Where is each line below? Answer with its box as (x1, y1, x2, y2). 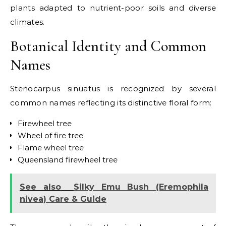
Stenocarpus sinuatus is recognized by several (10, 84, 216, 93)
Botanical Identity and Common (10, 37, 206, 55)
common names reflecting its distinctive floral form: (10, 98, 212, 107)
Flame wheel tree (18, 143, 84, 152)
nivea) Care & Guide (20, 194, 106, 204)
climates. (10, 17, 45, 27)
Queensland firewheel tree (18, 155, 118, 164)
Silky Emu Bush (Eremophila (74, 182, 209, 192)
